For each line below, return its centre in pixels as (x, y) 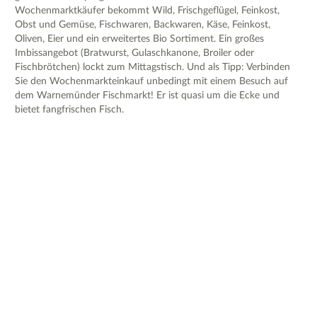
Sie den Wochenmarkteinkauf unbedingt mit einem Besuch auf (151, 81)
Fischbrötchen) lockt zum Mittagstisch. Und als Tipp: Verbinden (152, 67)
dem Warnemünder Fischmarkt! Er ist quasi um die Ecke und (147, 95)
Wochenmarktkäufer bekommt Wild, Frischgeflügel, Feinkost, (147, 10)
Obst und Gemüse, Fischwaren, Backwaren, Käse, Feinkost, (143, 24)
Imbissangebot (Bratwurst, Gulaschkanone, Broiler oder (134, 53)
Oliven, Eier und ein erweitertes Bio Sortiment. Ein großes (139, 39)
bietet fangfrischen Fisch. (69, 109)
